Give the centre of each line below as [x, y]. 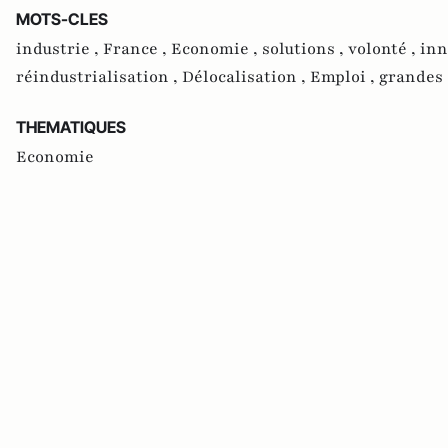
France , [137, 48]
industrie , [59, 48]
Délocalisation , [246, 76]
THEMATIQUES [71, 126]
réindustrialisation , [99, 76]
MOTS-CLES [62, 18]
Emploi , [344, 76]
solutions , [305, 48]
